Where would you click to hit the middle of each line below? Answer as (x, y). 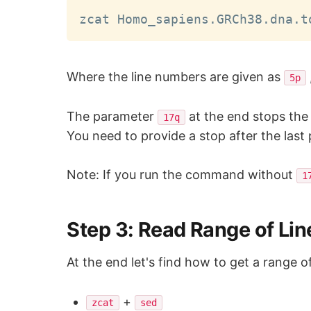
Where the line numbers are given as (176, 76)
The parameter (112, 116)
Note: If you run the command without (182, 175)
